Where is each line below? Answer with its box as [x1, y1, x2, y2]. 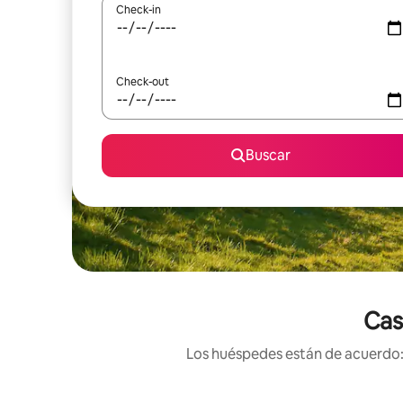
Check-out [116, 75, 169, 89]
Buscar [246, 146, 291, 165]
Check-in [116, 3, 161, 17]
